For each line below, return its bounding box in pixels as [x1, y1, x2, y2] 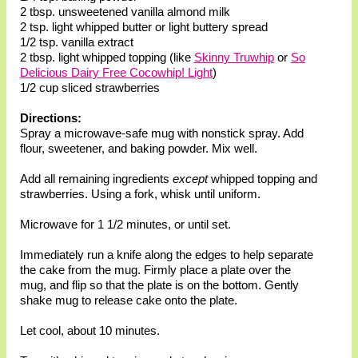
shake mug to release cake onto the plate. [19, 293, 237, 308]
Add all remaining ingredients [19, 172, 173, 186]
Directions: [19, 111, 82, 125]
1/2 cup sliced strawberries [19, 81, 160, 95]
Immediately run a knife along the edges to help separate [19, 248, 313, 262]
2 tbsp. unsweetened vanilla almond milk [19, 5, 230, 19]
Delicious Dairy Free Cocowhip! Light [19, 66, 213, 80]
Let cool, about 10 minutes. [19, 324, 160, 338]
